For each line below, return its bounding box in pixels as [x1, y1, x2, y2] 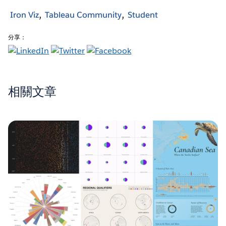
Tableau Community [45, 9, 122, 20]
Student [128, 9, 158, 20]
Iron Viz [10, 9, 39, 20]
